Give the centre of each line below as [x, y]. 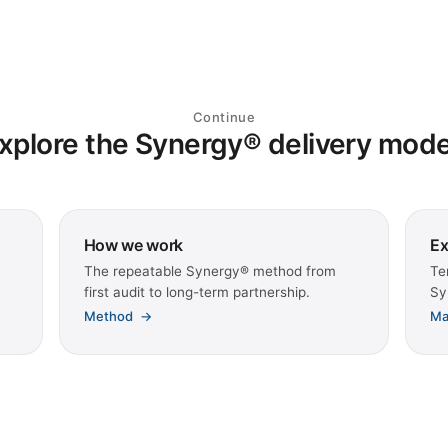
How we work [133, 245]
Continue [224, 117]
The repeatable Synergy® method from [209, 271]
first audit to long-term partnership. [196, 292]
